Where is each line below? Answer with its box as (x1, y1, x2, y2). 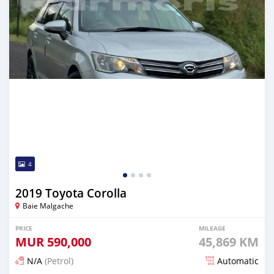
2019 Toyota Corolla (15, 185, 127, 201)
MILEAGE (199, 223, 226, 232)
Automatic (217, 254, 259, 267)
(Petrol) (42, 254, 73, 267)
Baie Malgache (23, 200, 73, 210)
